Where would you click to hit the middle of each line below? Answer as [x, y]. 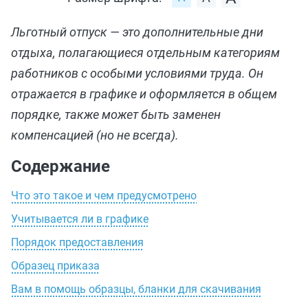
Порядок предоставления [77, 242]
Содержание [60, 166]
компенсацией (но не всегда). [95, 135]
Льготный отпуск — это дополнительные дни [137, 32]
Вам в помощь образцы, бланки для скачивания [136, 289]
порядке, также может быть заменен [116, 114]
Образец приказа [55, 266]
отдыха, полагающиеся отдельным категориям [145, 53]
